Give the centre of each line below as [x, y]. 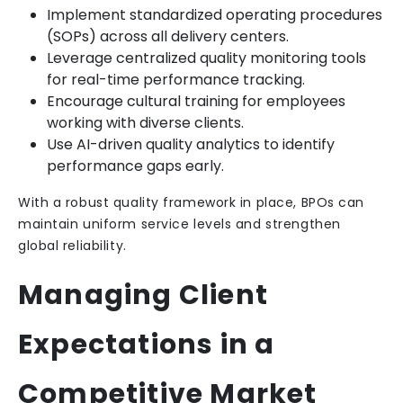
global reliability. [72, 246]
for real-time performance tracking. [176, 80]
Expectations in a [147, 345]
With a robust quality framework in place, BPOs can [191, 202]
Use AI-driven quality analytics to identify [191, 144]
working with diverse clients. [145, 123]
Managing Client [143, 295]
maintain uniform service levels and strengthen [179, 224]
